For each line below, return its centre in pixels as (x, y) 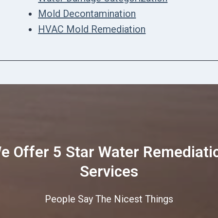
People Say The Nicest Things (109, 199)
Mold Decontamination (87, 13)
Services (109, 171)
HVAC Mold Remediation (92, 29)
